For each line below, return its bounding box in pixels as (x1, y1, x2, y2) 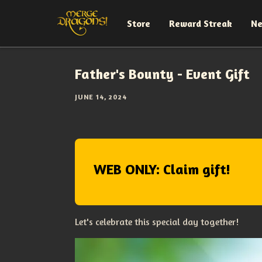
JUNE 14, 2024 (75, 92, 127, 101)
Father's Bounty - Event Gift (75, 65, 250, 82)
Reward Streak (169, 18, 232, 29)
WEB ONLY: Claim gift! (94, 161, 230, 178)
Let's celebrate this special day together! (75, 216, 239, 227)
